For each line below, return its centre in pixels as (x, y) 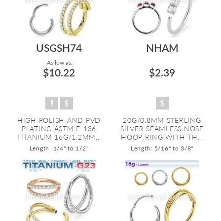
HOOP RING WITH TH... (162, 137)
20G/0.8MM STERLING (162, 120)
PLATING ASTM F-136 (59, 129)
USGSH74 (59, 48)
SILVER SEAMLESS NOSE (162, 129)
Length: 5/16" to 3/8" (162, 148)
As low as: (59, 62)
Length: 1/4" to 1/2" (59, 148)
